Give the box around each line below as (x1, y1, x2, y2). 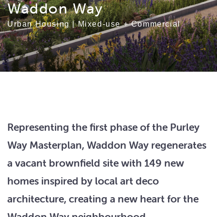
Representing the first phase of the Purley (7, 121, 200, 133)
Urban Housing (7, 20, 70, 28)
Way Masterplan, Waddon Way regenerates (7, 139, 206, 151)
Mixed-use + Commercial (77, 20, 181, 28)
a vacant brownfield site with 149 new (7, 156, 184, 169)
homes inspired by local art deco (7, 174, 159, 187)
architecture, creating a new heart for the (7, 192, 199, 205)
